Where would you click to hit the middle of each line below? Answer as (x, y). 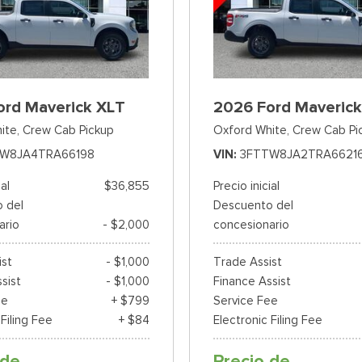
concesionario (251, 225)
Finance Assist (252, 282)
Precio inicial (246, 186)
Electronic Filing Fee (267, 320)
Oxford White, (251, 130)
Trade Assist (247, 262)
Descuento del (253, 206)
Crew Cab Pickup (69, 130)
